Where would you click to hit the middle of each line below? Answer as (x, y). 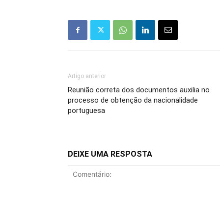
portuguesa (86, 110)
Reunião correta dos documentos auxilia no (139, 90)
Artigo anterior (87, 76)
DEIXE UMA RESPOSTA (110, 154)
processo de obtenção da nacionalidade (133, 100)
